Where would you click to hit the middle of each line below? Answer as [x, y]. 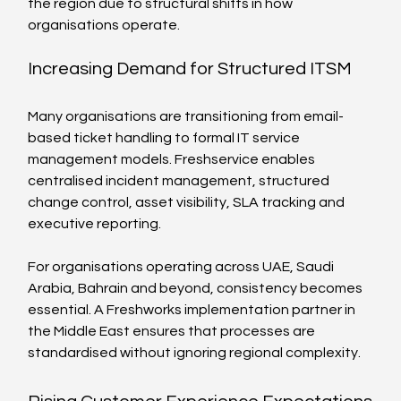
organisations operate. [104, 25]
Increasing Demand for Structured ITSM [190, 68]
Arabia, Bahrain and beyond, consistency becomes [197, 288]
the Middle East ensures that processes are [173, 331]
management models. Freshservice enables [173, 159]
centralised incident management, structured [180, 180]
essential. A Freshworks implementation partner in [193, 309]
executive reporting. [95, 223]
